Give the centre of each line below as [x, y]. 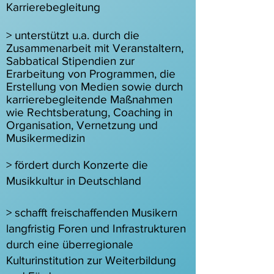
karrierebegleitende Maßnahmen [89, 99]
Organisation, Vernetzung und [82, 125]
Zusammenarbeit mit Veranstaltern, [95, 48]
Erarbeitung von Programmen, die [91, 74]
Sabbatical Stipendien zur [70, 61]
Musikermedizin [46, 138]
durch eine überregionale [70, 244]
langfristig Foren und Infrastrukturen [96, 228]
